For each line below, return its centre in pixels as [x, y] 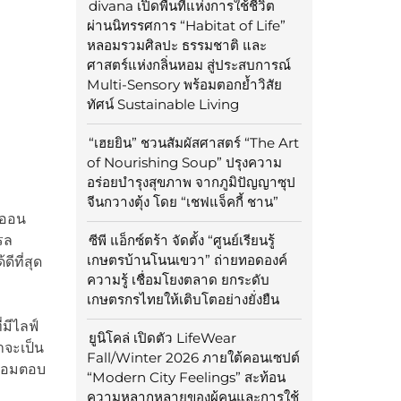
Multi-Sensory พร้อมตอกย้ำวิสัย [184, 85]
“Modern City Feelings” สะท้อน [186, 378]
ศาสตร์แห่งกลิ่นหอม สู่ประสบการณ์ [188, 65]
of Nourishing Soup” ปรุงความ [184, 163]
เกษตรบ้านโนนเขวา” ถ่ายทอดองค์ [187, 260]
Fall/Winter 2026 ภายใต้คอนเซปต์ [193, 358]
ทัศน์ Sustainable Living [162, 105]
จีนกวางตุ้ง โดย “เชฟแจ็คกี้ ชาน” [182, 202]
